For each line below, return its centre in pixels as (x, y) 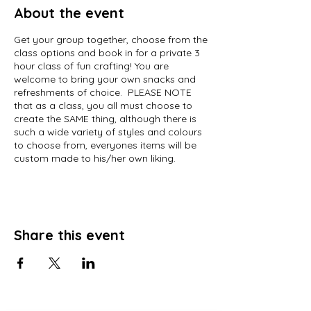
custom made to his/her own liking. (95, 158)
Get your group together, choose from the (111, 39)
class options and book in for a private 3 (107, 52)
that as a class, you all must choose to (103, 105)
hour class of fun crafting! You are (91, 66)
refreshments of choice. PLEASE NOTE (103, 92)
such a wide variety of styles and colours (108, 132)
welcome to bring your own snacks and (105, 79)
